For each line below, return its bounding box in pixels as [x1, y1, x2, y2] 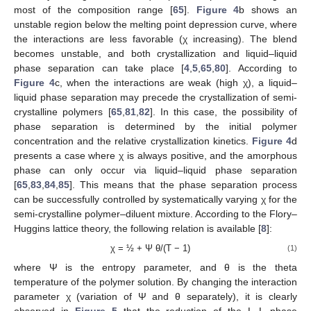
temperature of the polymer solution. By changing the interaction [14, 276, 297, 288]
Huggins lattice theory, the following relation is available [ [14, 223, 261, 235]
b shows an [239, 4, 298, 16]
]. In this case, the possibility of [149, 106, 297, 118]
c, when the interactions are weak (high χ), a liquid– [54, 77, 298, 89]
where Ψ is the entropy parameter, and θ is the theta [14, 262, 297, 274]
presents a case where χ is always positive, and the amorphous [14, 150, 297, 162]
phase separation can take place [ [14, 62, 185, 74]
